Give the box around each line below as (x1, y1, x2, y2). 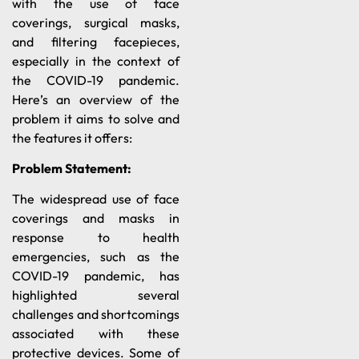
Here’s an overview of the (12, 91, 179, 107)
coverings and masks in (12, 210, 179, 227)
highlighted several (12, 287, 179, 304)
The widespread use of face (12, 191, 179, 208)
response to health (12, 229, 179, 246)
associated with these (12, 325, 179, 342)
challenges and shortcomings (12, 306, 179, 323)
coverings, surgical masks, (12, 14, 179, 30)
